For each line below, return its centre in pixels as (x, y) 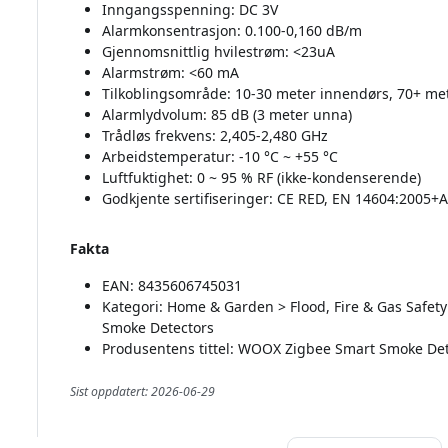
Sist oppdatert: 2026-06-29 (142, 392)
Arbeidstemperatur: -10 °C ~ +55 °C (219, 157)
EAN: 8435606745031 (171, 286)
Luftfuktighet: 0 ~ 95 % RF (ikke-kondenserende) (261, 178)
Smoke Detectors (157, 328)
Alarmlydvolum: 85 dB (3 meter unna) (226, 115)
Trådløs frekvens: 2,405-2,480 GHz (214, 136)
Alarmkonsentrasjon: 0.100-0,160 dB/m (231, 31)
